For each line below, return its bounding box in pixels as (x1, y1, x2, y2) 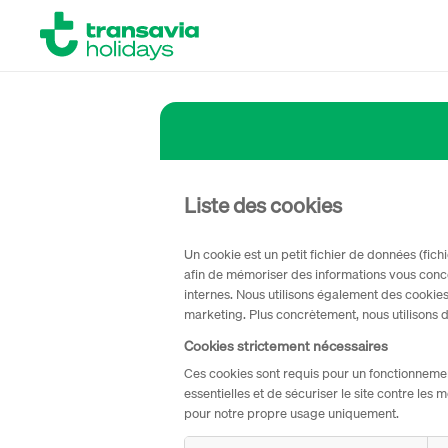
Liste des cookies (184, 188, 342, 222)
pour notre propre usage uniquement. (184, 403, 399, 424)
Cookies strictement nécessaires (184, 334, 388, 357)
